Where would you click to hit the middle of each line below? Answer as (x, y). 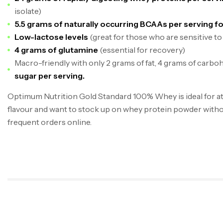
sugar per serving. (50, 76)
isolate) (28, 11)
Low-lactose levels (52, 37)
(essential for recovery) (143, 50)
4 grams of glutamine (57, 50)
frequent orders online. (50, 122)
